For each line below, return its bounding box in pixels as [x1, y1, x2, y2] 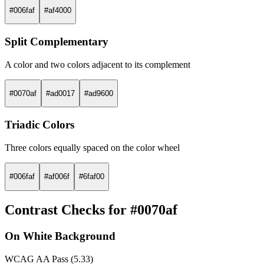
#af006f [44, 172, 70, 181]
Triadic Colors [5, 118, 74, 131]
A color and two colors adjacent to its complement [5, 59, 190, 70]
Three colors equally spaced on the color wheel [5, 142, 180, 153]
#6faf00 [79, 172, 104, 181]
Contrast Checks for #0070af [5, 202, 177, 218]
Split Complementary [5, 35, 108, 48]
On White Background [5, 230, 115, 243]
